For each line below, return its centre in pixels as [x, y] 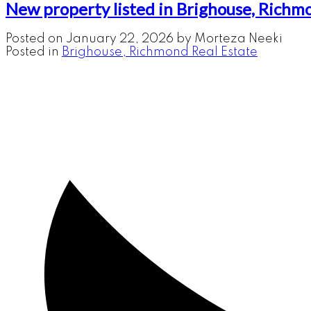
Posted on [36, 39]
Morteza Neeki [238, 39]
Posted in [32, 52]
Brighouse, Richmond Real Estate [160, 52]
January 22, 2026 [120, 39]
